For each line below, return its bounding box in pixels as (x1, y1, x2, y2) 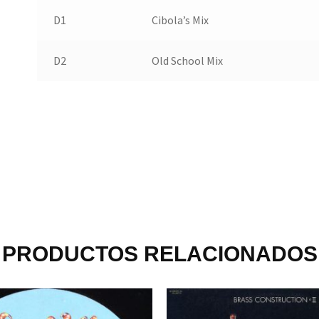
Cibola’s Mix (151, 13, 209, 28)
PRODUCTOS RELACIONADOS (1, 241, 318, 266)
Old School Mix (151, 53, 223, 68)
